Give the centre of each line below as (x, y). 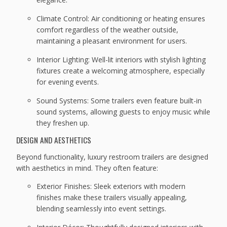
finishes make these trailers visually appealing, (112, 198)
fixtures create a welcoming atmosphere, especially (121, 70)
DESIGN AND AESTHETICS (54, 140)
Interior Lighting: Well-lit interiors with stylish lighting (121, 59)
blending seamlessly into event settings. (102, 209)
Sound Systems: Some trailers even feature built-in (119, 100)
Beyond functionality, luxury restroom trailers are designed (112, 157)
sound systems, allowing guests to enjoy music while (124, 111)
